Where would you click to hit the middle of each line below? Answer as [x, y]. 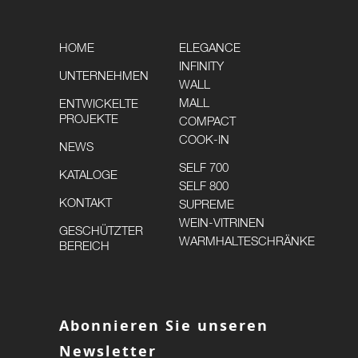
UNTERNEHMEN [104, 77]
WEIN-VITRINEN [222, 224]
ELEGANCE [210, 49]
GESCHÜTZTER [101, 232]
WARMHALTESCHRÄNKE [247, 242]
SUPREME [207, 205]
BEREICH [84, 247]
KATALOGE [88, 176]
